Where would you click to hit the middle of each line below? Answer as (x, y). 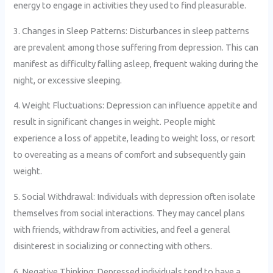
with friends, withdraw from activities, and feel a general (122, 230)
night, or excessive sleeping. (68, 80)
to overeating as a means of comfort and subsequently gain (130, 155)
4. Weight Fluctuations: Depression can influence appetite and (136, 105)
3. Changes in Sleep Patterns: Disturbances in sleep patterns (132, 30)
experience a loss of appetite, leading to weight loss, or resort (135, 138)
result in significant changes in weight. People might (115, 122)
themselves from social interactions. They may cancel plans (129, 213)
